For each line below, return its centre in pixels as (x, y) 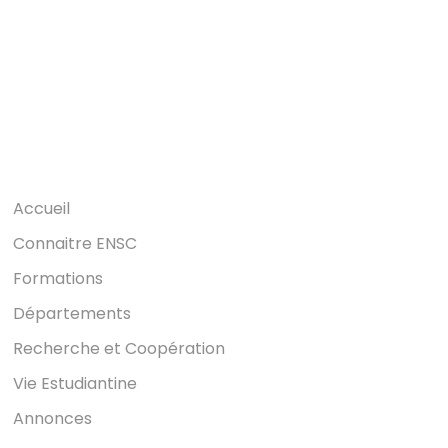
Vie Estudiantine (75, 383)
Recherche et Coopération (119, 348)
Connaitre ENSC (75, 243)
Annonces (53, 418)
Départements (72, 313)
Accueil (42, 208)
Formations (58, 278)
